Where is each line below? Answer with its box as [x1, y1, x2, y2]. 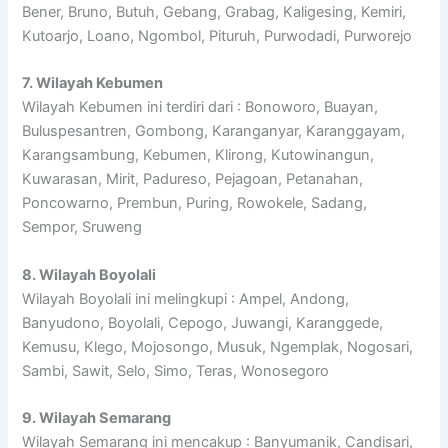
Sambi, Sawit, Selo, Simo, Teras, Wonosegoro [22, 361, 330, 380]
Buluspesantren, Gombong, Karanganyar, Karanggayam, [22, 122, 406, 141]
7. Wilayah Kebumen [22, 74, 164, 93]
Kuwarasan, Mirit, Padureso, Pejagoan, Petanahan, [22, 170, 364, 189]
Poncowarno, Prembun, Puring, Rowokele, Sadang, [22, 194, 368, 213]
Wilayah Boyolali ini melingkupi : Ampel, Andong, [22, 289, 350, 308]
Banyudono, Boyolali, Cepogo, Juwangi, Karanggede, [22, 313, 384, 332]
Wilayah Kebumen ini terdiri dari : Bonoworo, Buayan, [22, 98, 379, 117]
